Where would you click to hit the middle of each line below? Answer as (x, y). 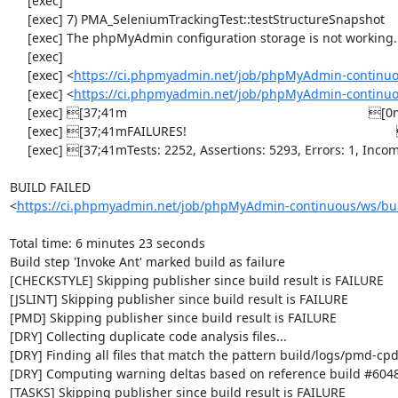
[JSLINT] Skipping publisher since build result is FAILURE (179, 299)
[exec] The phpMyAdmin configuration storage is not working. (18, 38)
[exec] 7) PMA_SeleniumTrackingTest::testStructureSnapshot (18, 19)
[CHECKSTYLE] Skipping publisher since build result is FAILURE (196, 280)
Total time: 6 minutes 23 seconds (107, 243)
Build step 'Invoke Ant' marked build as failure (147, 262)
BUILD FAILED (50, 187)
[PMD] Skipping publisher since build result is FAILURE (173, 318)
